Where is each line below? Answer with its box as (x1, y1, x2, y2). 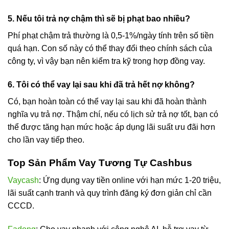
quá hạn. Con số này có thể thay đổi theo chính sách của (8, 44, 212, 53)
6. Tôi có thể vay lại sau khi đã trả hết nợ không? (8, 80, 195, 89)
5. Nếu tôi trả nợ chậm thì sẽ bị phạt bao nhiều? (8, 14, 190, 24)
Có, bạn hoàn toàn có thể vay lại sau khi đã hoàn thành (8, 97, 207, 106)
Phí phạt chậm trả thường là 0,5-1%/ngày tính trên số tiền (8, 31, 214, 40)
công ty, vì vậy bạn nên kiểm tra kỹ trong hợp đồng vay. (8, 57, 205, 66)
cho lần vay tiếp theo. (8, 135, 84, 145)
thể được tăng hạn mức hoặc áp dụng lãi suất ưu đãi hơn (8, 123, 215, 132)
